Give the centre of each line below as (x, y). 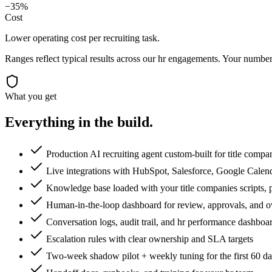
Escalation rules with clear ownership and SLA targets (150, 239)
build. (135, 122)
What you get (31, 97)
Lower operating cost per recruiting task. (82, 38)
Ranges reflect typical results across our (81, 59)
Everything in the (61, 122)
